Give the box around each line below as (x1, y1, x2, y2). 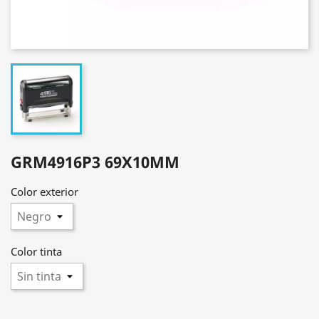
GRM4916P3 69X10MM (11, 151, 179, 172)
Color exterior (11, 184, 78, 199)
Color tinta (11, 244, 62, 258)
